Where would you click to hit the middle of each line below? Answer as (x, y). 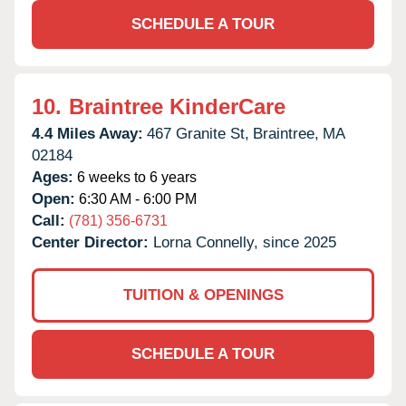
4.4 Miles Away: (87, 133)
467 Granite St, (198, 133)
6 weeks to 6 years (135, 177)
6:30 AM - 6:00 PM (136, 198)
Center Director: (92, 242)
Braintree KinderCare (177, 106)
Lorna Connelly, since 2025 (245, 242)
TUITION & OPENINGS (203, 295)
